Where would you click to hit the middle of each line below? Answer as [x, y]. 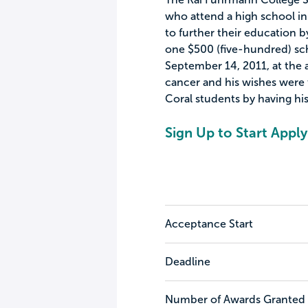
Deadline [187, 262]
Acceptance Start [209, 224]
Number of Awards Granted [235, 299]
